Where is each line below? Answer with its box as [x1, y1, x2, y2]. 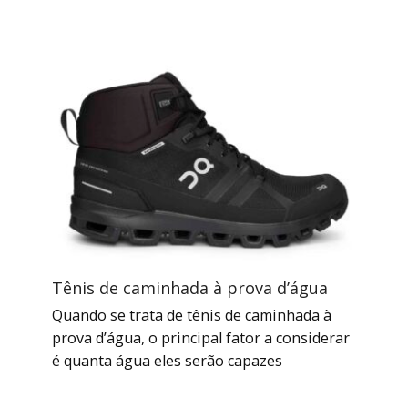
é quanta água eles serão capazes [51, 350, 282, 371]
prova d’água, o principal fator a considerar [51, 327, 350, 348]
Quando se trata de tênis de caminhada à [51, 304, 331, 325]
